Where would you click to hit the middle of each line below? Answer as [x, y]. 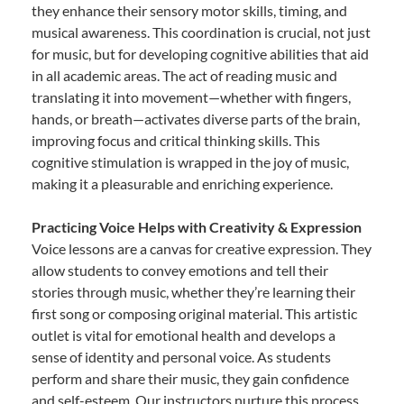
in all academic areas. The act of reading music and [184, 76]
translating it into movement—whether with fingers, [191, 97]
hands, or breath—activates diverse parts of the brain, [196, 119]
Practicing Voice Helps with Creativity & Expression [197, 227]
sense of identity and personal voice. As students [181, 357]
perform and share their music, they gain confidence [190, 379]
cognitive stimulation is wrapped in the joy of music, [190, 162]
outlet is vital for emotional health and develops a [184, 335]
